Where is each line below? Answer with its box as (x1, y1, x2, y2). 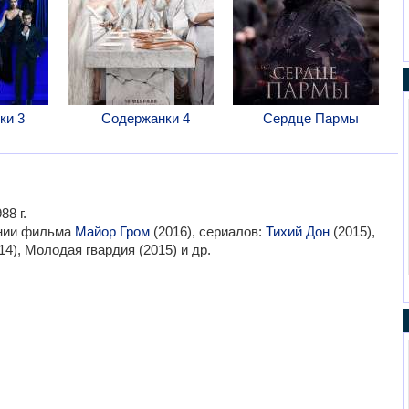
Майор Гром (74, 224, 150, 239)
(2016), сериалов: (149, 224, 266, 239)
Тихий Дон (265, 224, 330, 239)
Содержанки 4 (100, 110, 190, 126)
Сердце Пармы (262, 110, 359, 126)
